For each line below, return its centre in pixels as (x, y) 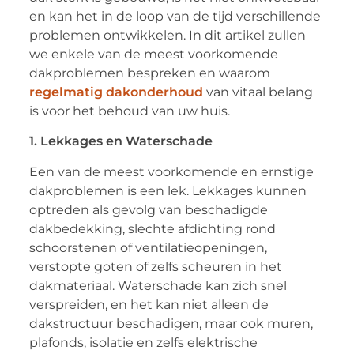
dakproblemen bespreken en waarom (149, 73)
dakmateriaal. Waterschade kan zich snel (158, 285)
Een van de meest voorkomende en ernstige (171, 171)
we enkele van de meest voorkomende (153, 55)
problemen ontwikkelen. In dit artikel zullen (167, 36)
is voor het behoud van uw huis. (129, 111)
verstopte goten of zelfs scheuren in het (155, 266)
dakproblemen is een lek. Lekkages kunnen (168, 190)
